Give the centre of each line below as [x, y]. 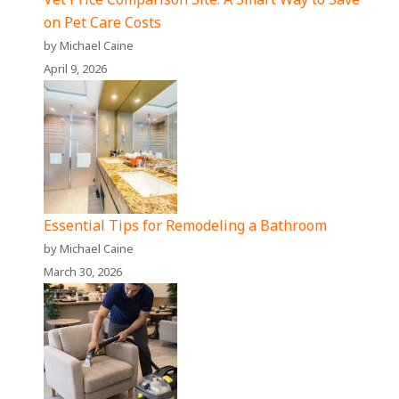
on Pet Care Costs [103, 23]
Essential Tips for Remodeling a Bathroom [186, 226]
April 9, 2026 [76, 69]
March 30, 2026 [83, 272]
